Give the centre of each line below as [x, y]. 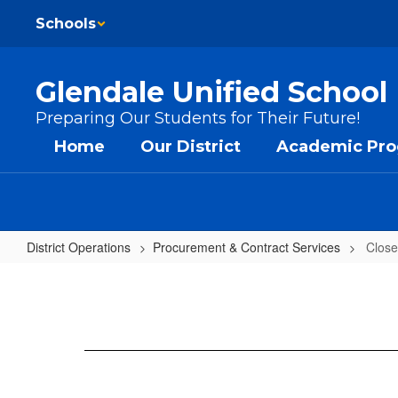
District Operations [79, 247]
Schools [66, 24]
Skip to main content [62, 13]
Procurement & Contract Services [247, 247]
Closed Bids [80, 275]
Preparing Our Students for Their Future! [198, 118]
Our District [191, 147]
